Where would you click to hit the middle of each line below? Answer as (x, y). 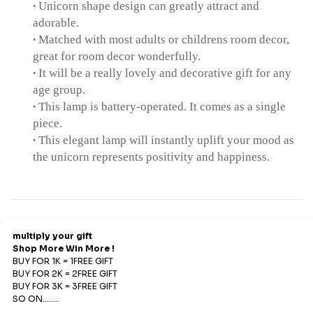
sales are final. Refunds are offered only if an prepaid (150, 303)
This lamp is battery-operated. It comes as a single (162, 106)
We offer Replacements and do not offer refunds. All (147, 286)
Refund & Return (60, 234)
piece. (48, 123)
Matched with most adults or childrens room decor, (164, 39)
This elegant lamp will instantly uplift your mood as (166, 139)
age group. (59, 89)
